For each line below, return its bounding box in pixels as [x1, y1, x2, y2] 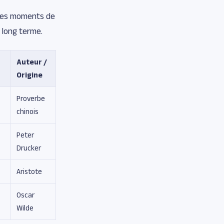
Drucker [16, 143, 41, 152]
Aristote [16, 166, 42, 175]
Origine [16, 70, 42, 79]
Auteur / [16, 57, 47, 66]
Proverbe [16, 93, 45, 102]
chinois [16, 106, 38, 115]
